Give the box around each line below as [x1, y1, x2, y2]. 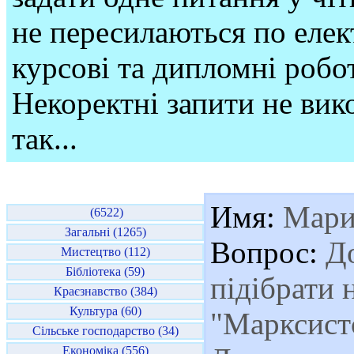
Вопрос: [210, 235, 318, 269]
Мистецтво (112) [60, 245, 150, 258]
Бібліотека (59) [66, 265, 145, 278]
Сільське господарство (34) [32, 324, 179, 337]
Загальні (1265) [64, 225, 146, 239]
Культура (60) [69, 304, 141, 318]
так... [12, 122, 77, 156]
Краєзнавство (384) [53, 284, 157, 298]
